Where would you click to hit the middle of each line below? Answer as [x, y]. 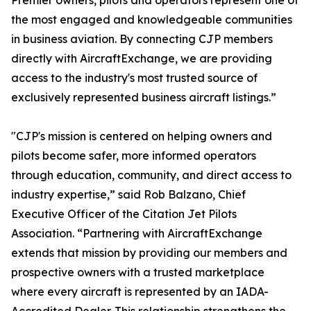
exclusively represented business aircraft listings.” [144, 98]
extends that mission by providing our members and [149, 253]
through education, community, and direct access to [151, 175]
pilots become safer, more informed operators [134, 156]
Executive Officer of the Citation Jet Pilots [124, 214]
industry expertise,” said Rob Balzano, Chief [128, 195]
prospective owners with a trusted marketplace [138, 272]
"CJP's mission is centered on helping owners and [142, 136]
